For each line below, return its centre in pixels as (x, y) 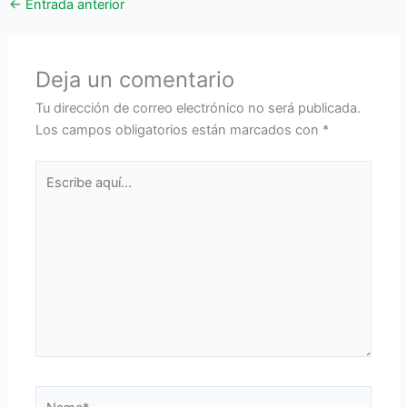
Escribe (58, 171)
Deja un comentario (135, 80)
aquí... (53, 193)
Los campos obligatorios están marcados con (179, 130)
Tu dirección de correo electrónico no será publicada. (199, 109)
